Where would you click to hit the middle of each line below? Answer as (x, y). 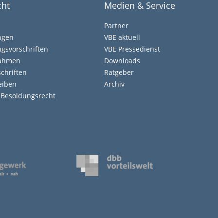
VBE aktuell (122, 37)
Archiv (114, 84)
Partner (116, 26)
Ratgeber (119, 72)
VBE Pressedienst (132, 49)
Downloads (122, 61)
